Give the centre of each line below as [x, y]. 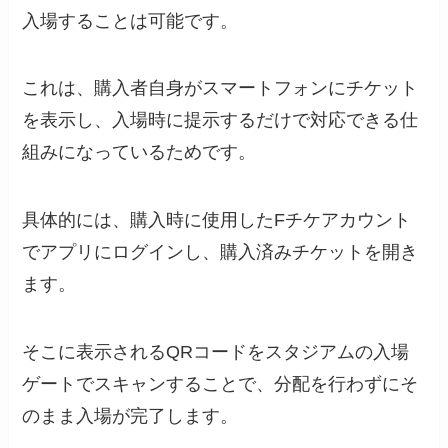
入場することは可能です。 [130, 20]
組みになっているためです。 [139, 152]
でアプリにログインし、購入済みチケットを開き [220, 252]
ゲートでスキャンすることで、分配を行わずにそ [220, 384]
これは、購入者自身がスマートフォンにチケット [220, 88]
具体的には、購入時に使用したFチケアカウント [217, 220]
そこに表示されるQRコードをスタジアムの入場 [216, 352]
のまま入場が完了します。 [130, 416]
